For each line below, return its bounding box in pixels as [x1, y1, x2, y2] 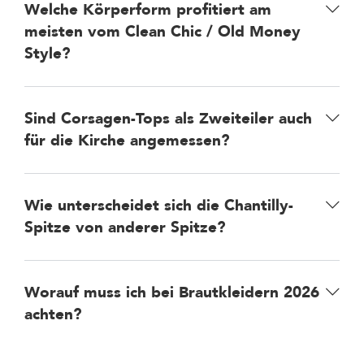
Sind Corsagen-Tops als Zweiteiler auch [24, 107, 312, 129]
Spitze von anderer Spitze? [24, 216, 226, 238]
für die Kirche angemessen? [24, 129, 230, 151]
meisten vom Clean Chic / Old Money [24, 20, 301, 42]
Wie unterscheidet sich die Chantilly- [24, 194, 293, 216]
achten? [24, 303, 82, 325]
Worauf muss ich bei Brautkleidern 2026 [24, 281, 319, 303]
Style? [24, 42, 71, 64]
